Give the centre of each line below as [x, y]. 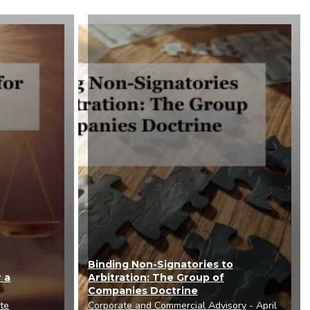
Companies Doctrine [143, 291]
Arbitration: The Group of [156, 278]
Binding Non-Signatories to [160, 265]
